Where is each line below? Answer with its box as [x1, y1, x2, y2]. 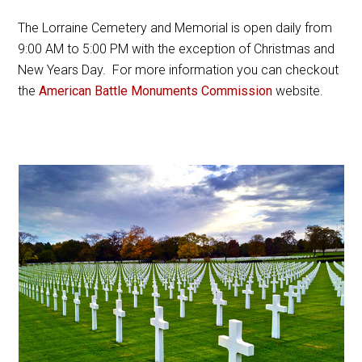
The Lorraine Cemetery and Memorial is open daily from [18, 19, 333, 36]
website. [272, 82, 324, 99]
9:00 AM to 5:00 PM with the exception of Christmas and [18, 40, 335, 57]
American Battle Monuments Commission [39, 82, 273, 99]
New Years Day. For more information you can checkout [18, 61, 339, 78]
